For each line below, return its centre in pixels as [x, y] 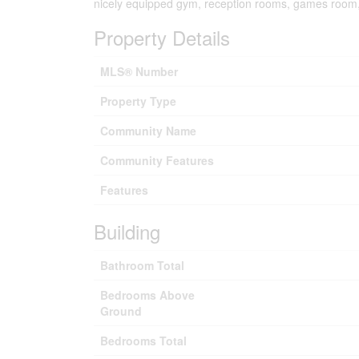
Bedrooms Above [147, 295]
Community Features [157, 160]
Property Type [138, 101]
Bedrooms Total [143, 341]
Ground [121, 311]
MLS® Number [139, 71]
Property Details [162, 37]
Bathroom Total [142, 265]
